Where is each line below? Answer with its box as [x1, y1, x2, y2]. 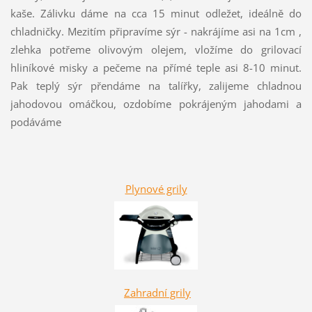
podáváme [10, 114, 61, 129]
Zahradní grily [124, 286, 191, 300]
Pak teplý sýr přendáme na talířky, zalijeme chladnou [10, 78, 302, 93]
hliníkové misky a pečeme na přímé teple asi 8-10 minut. [10, 60, 302, 75]
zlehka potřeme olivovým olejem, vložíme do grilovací [10, 42, 302, 56]
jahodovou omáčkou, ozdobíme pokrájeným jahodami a [10, 96, 302, 111]
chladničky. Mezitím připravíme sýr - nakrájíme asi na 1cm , [10, 24, 302, 38]
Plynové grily [125, 182, 187, 196]
